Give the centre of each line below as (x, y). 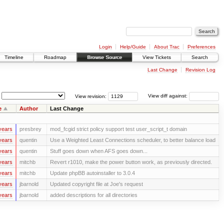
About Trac (166, 46)
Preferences (201, 46)
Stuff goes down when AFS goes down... (98, 151)
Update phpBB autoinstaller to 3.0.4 (92, 173)
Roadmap (55, 57)
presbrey (30, 129)
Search (200, 57)
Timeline (14, 57)
